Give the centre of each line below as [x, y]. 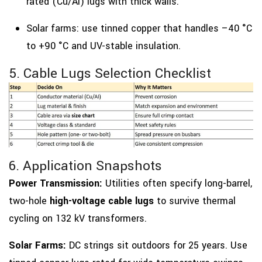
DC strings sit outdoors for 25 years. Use [158, 245]
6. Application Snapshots [85, 166]
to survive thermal [195, 201]
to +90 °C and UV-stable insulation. [104, 46]
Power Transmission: [57, 183]
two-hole [29, 201]
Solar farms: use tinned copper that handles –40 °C [139, 29]
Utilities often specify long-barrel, [179, 183]
